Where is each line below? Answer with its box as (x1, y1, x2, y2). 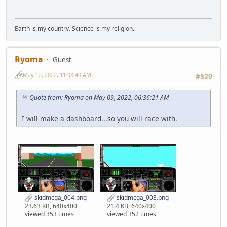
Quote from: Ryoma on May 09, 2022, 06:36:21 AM (29, 93, 169, 102)
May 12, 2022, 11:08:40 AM (23, 71, 91, 79)
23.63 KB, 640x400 (25, 201, 77, 210)
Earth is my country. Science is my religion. (15, 24, 134, 33)
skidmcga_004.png (33, 193, 87, 202)
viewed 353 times (25, 209, 74, 218)
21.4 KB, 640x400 (107, 201, 156, 210)
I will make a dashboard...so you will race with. (22, 113, 177, 123)
